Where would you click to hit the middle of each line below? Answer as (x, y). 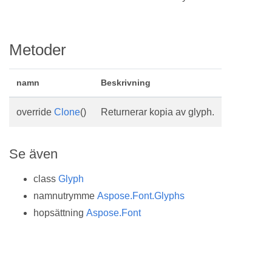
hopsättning (60, 213)
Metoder (38, 50)
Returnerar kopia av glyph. (158, 112)
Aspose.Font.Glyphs (141, 196)
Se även (33, 154)
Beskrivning (126, 83)
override (35, 112)
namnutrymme (65, 196)
